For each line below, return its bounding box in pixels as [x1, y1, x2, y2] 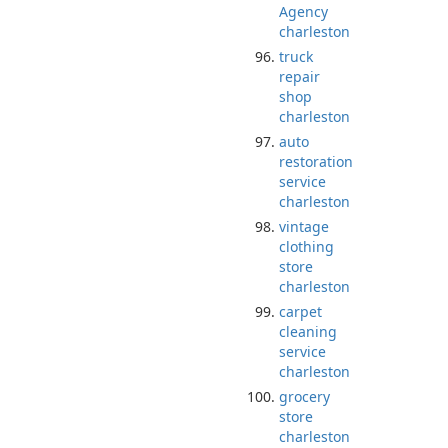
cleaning [279, 322, 337, 341]
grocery [279, 387, 330, 406]
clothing [279, 237, 334, 256]
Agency [279, 2, 328, 21]
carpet [279, 302, 322, 321]
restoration [279, 152, 353, 171]
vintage [279, 217, 329, 236]
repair [279, 67, 320, 86]
